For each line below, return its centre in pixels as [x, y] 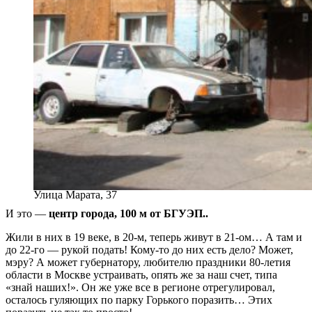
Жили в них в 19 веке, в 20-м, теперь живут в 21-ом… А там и [154, 237]
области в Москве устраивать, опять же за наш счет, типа [141, 274]
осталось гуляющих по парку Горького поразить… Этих [139, 299]
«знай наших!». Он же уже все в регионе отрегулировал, [140, 287]
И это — [27, 213]
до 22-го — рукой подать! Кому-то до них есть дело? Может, [149, 249]
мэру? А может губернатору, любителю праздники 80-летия [148, 262]
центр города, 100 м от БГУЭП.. [128, 213]
